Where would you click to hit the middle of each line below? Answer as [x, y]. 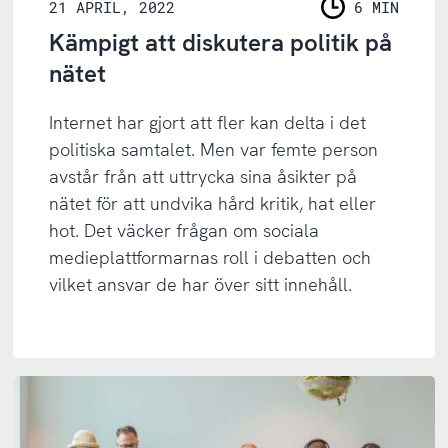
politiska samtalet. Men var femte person [214, 150]
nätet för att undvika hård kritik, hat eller [213, 204]
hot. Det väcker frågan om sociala [184, 231]
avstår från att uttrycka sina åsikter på [203, 177]
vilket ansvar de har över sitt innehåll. [201, 285]
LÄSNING [355, 18]
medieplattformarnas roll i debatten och [210, 258]
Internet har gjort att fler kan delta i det [208, 123]
